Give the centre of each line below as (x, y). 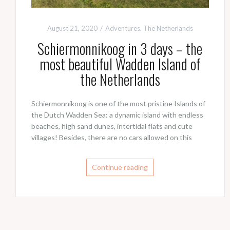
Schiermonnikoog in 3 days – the (120, 48)
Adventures (122, 28)
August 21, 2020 (72, 28)
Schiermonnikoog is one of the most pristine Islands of (118, 103)
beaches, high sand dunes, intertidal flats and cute (112, 126)
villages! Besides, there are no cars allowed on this (112, 137)
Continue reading (120, 167)
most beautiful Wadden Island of (120, 64)
